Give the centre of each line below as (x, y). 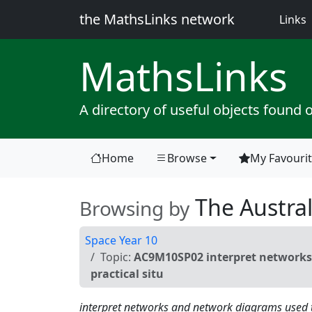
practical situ (127, 274)
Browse (187, 158)
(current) (179, 165)
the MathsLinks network (157, 19)
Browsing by (134, 208)
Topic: (117, 257)
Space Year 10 (121, 240)
